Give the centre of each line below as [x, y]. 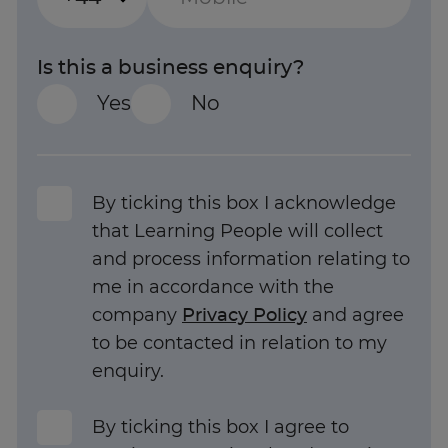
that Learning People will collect [237, 231]
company [137, 315]
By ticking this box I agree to [220, 427]
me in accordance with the [213, 287]
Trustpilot [224, 410]
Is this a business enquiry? [170, 67]
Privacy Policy [244, 315]
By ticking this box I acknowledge [244, 203]
